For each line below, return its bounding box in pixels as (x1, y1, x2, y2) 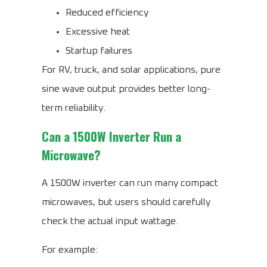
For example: (42, 245, 98, 255)
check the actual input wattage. (42, 216, 178, 226)
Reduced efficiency (66, 8, 148, 18)
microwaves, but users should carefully (42, 197, 210, 207)
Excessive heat (66, 27, 130, 37)
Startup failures (66, 46, 132, 56)
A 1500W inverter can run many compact (42, 178, 218, 188)
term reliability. (42, 103, 105, 113)
